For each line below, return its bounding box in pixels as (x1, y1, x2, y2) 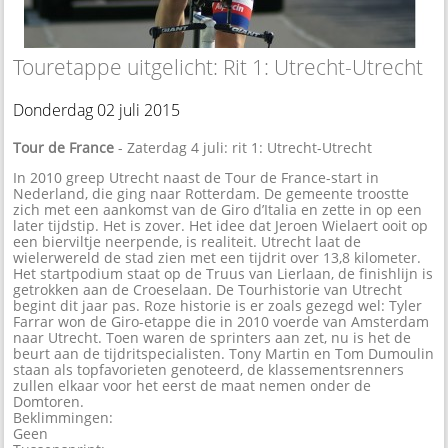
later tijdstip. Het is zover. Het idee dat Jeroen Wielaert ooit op (13, 216, 429, 236)
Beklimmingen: (13, 408, 114, 428)
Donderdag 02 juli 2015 (13, 99, 181, 122)
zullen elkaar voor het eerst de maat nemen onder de (13, 376, 372, 396)
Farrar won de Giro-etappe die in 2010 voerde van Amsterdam (13, 312, 430, 332)
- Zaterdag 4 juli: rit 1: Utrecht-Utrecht (114, 138, 373, 158)
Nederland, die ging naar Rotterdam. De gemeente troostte (13, 184, 410, 204)
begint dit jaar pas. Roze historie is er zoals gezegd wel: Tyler (13, 296, 423, 316)
